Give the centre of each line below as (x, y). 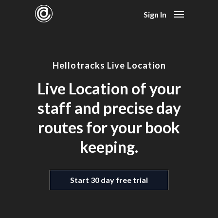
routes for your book (109, 127)
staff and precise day (109, 108)
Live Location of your (109, 88)
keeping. (109, 147)
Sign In (155, 14)
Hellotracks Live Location (109, 65)
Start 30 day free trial (109, 180)
